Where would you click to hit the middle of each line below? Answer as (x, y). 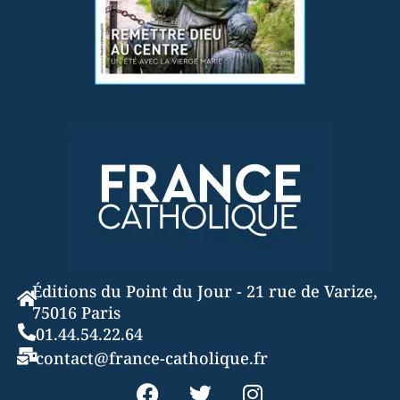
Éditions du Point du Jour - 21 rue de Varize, (204, 292)
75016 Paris (76, 313)
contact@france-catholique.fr (152, 358)
